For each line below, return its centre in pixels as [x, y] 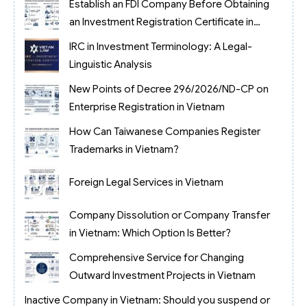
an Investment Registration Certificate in [161, 22]
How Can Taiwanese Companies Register [164, 131]
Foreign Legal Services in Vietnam [146, 182]
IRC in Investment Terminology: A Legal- [160, 46]
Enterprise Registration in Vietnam [147, 107]
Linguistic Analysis [110, 64]
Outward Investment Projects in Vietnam [162, 275]
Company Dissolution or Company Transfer [169, 215]
